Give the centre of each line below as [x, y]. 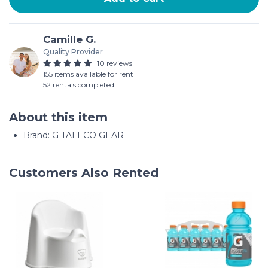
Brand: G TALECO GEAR [74, 135]
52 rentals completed [79, 85]
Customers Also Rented [84, 173]
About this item [58, 117]
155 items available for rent [88, 74]
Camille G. [69, 39]
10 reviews [115, 63]
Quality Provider [73, 52]
